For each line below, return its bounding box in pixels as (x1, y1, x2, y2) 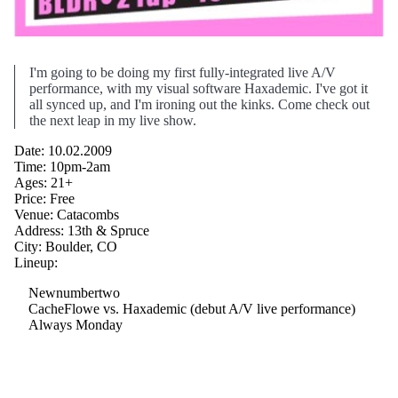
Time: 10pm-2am (14, 158, 110, 174)
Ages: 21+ (14, 174, 73, 190)
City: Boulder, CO (14, 238, 117, 254)
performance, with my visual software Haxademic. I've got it (29, 80, 368, 96)
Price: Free (14, 190, 75, 206)
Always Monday (28, 316, 123, 332)
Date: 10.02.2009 (14, 142, 112, 158)
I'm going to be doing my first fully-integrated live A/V (29, 64, 336, 80)
